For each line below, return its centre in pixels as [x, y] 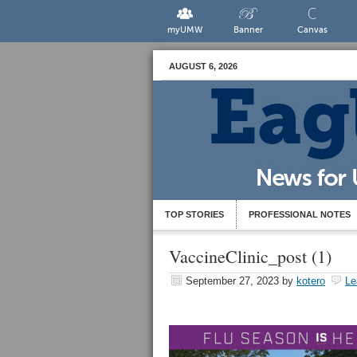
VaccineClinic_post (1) [250, 256]
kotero [311, 281]
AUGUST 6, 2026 [203, 66]
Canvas [312, 30]
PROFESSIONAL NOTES [300, 214]
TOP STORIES [194, 214]
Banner [249, 30]
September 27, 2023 [232, 281]
